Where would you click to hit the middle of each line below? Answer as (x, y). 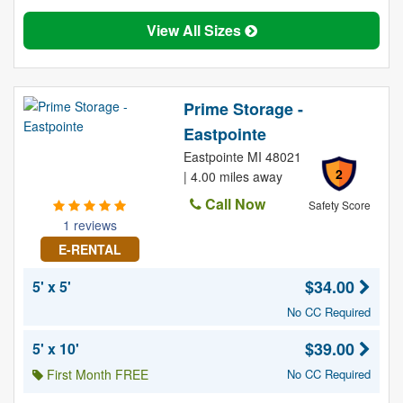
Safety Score (339, 205)
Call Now (233, 204)
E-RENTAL (90, 249)
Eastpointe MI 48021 (242, 157)
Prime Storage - (243, 109)
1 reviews (90, 225)
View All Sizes (195, 30)
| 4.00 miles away (233, 176)
